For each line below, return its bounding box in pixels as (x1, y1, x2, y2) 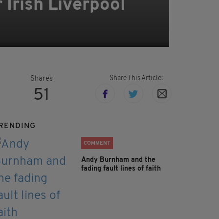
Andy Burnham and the (81, 156, 155, 164)
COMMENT (84, 141, 110, 147)
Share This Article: (109, 75, 163, 83)
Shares (30, 75, 53, 83)
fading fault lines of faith (81, 165, 161, 173)
